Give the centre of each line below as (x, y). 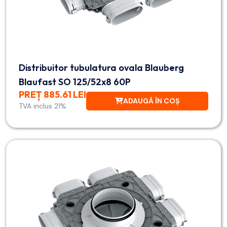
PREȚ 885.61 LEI (52, 94)
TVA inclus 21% (43, 106)
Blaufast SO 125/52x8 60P (75, 82)
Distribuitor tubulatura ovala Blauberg (101, 68)
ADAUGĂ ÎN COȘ (151, 101)
